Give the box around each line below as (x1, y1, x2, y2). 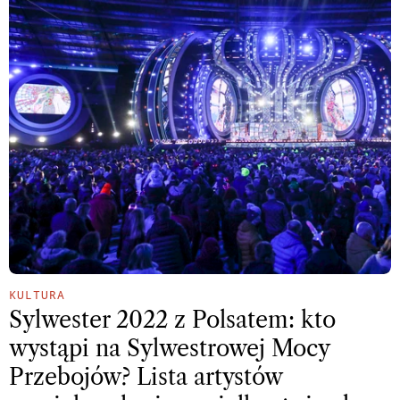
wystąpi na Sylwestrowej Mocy (9, 335, 329, 363)
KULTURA (9, 287, 65, 304)
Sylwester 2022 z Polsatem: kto (9, 306, 336, 335)
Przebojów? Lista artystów (9, 363, 282, 392)
